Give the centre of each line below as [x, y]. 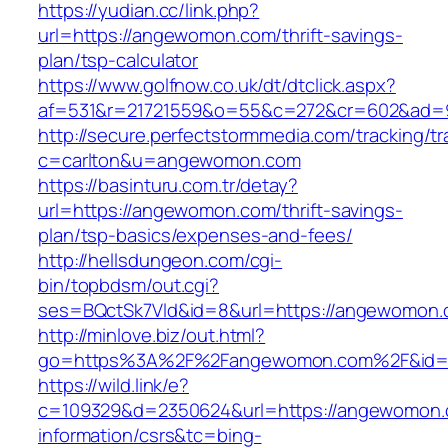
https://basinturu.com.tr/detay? [168, 185]
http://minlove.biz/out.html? [152, 335]
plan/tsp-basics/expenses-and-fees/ [195, 235]
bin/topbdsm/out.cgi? [128, 285]
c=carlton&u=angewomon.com [169, 160]
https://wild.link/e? [113, 385]
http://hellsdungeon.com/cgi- [160, 260]
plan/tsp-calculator [118, 60]
